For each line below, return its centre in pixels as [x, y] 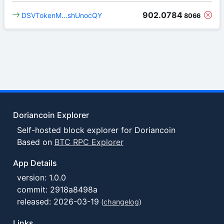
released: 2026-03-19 [58, 202]
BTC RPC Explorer [89, 142]
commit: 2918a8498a [57, 190]
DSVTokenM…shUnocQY [62, 15]
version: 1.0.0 [41, 178]
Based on [35, 142]
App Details [35, 163]
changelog [121, 202]
